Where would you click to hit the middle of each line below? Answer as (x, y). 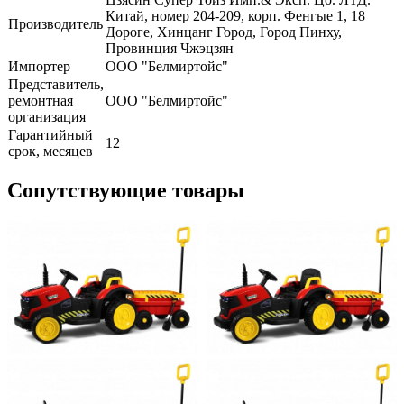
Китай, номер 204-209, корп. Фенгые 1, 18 (235, 15)
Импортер (39, 66)
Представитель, (56, 84)
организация (47, 116)
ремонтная (41, 100)
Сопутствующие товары (126, 190)
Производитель (55, 23)
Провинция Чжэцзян (170, 48)
